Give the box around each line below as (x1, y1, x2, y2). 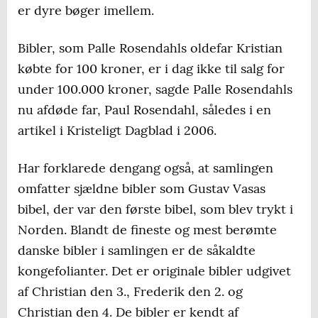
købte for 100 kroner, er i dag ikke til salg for (18, 60, 285, 77)
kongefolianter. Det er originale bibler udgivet (18, 263, 291, 280)
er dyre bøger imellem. (18, 2, 154, 19)
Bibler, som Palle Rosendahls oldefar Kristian (18, 40, 283, 57)
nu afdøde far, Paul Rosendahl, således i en (18, 102, 271, 119)
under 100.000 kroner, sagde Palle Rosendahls (18, 81, 292, 98)
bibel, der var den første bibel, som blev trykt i (18, 201, 293, 218)
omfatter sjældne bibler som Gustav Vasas (18, 180, 265, 197)
